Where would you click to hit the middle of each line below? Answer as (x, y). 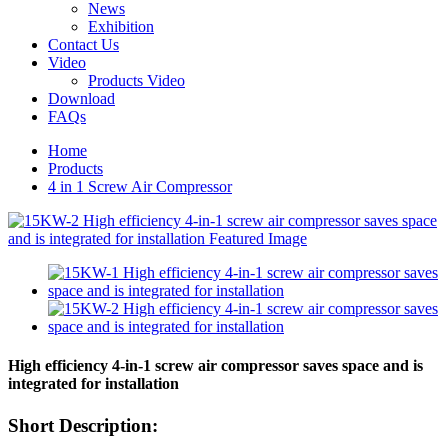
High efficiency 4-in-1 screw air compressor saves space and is (215, 366)
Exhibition (121, 26)
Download (81, 98)
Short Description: (83, 425)
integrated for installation (93, 384)
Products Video (136, 80)
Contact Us (83, 44)
